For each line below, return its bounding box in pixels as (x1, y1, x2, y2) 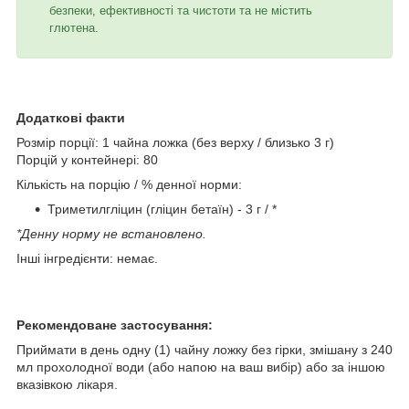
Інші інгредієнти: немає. (16, 250, 158, 266)
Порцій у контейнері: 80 (16, 152, 158, 167)
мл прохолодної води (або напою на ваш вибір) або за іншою (16, 359, 385, 374)
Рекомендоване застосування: (16, 317, 213, 332)
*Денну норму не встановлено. (16, 225, 206, 241)
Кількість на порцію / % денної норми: (16, 176, 242, 192)
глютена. (49, 20, 99, 35)
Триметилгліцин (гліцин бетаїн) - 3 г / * (47, 201, 277, 216)
